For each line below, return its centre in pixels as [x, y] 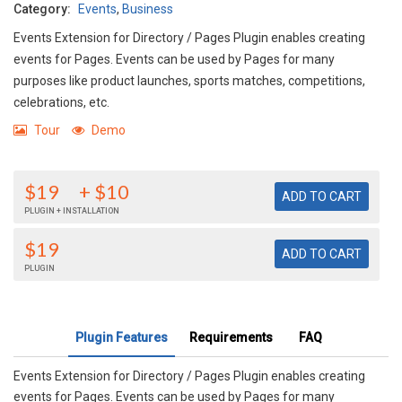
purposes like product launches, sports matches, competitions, [189, 81]
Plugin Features [122, 337]
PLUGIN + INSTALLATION [72, 211]
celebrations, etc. [61, 102]
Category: [42, 9]
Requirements [231, 337]
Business [148, 9]
